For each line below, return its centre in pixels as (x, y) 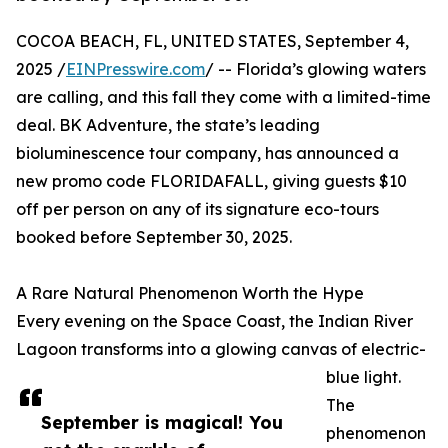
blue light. (363, 377)
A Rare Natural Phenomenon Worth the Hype (190, 293)
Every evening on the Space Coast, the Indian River (214, 321)
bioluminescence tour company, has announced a (207, 153)
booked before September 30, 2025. (154, 237)
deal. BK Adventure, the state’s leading (168, 125)
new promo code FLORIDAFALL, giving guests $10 (211, 181)
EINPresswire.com (135, 69)
